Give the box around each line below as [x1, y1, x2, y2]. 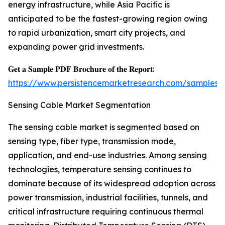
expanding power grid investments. [8, 42, 144, 52]
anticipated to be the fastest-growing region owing [8, 14, 207, 24]
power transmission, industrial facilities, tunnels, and [8, 192, 208, 203]
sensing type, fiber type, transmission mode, [8, 136, 176, 147]
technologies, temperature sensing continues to [8, 164, 191, 175]
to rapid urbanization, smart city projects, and [8, 28, 185, 38]
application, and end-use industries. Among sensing [8, 150, 207, 161]
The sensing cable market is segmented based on [8, 122, 199, 133]
